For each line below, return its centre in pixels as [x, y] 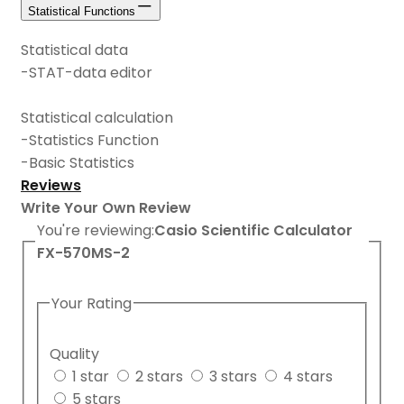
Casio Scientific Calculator [253, 231]
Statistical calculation [97, 118]
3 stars [233, 376]
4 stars [308, 376]
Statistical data [74, 50]
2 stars [159, 376]
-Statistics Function [90, 141]
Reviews [51, 186]
